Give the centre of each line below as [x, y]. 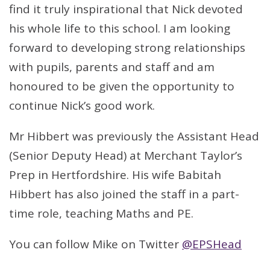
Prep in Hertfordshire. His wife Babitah [115, 175]
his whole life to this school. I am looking [120, 28]
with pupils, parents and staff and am [112, 67]
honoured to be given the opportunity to [122, 86]
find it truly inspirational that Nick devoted [126, 9]
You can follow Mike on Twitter [96, 244]
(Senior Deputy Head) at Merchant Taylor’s [126, 155]
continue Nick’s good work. [82, 105]
